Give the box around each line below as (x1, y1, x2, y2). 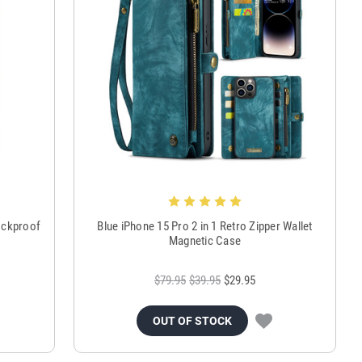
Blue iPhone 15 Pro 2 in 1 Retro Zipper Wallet (97, 218, 313, 234)
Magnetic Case (168, 233, 242, 248)
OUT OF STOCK (153, 314, 233, 327)
